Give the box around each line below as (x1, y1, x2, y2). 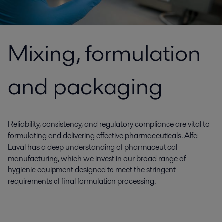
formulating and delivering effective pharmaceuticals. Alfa (8, 130, 198, 141)
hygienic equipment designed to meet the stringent (8, 164, 176, 175)
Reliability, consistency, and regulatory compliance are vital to (8, 118, 210, 130)
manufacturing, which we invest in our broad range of (8, 153, 186, 164)
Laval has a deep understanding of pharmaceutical (8, 141, 177, 153)
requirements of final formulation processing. (8, 175, 156, 187)
